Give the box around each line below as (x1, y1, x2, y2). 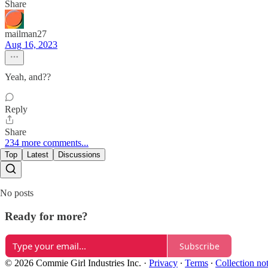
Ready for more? (5, 209, 88, 223)
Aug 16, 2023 (5, 39, 57, 50)
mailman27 (5, 28, 47, 39)
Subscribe (179, 240, 220, 252)
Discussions (58, 150, 100, 159)
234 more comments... (5, 137, 89, 148)
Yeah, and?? (5, 71, 51, 82)
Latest (27, 150, 48, 159)
